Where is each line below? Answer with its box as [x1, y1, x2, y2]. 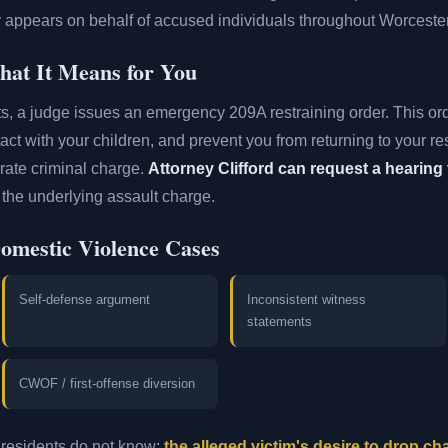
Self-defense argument [19, 292, 150, 307]
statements [247, 314, 312, 329]
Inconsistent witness [247, 292, 366, 307]
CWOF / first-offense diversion [19, 376, 195, 391]
